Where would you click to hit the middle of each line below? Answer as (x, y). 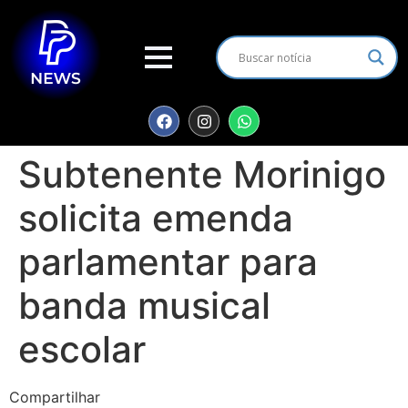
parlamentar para (168, 262)
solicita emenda (156, 218)
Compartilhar (55, 397)
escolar (82, 349)
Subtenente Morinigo (202, 174)
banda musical (144, 306)
